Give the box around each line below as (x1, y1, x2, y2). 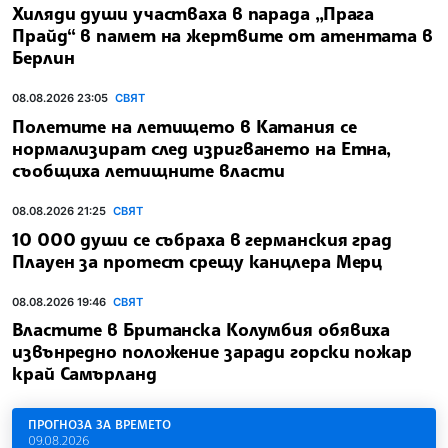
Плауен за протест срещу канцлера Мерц (12, 249, 383, 272)
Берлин (12, 46, 75, 69)
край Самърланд (12, 362, 157, 385)
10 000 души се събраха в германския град (12, 227, 392, 250)
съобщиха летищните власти (12, 158, 285, 181)
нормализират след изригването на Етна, (12, 136, 392, 159)
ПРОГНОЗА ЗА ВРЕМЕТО (28, 416, 171, 433)
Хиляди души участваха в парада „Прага (12, 2, 375, 25)
